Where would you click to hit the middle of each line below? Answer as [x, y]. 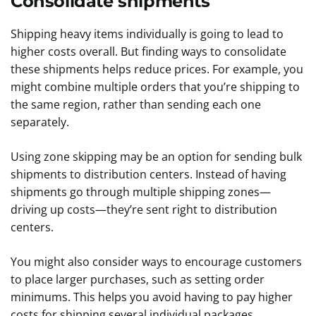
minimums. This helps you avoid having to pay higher [152, 297]
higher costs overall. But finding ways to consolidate [148, 51]
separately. [43, 122]
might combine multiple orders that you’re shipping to [155, 87]
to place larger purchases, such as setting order [138, 279]
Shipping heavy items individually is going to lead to [147, 34]
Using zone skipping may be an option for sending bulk [156, 157]
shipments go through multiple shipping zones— [141, 192]
